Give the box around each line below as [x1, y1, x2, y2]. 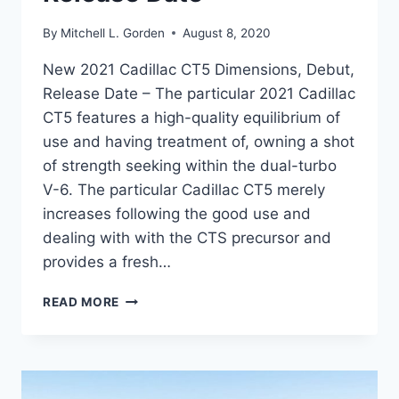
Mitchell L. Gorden [61, 25, 166, 40]
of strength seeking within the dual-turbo [43, 156, 337, 175]
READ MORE [43, 294, 120, 309]
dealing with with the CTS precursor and [43, 228, 331, 247]
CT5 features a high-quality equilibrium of [43, 108, 340, 126]
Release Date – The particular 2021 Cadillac [43, 84, 355, 102]
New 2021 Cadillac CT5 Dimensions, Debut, [43, 60, 354, 78]
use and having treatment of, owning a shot [43, 132, 354, 151]
